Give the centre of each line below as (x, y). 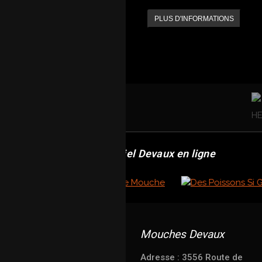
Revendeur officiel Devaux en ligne (131, 154)
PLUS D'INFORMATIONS (194, 19)
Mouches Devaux (182, 234)
